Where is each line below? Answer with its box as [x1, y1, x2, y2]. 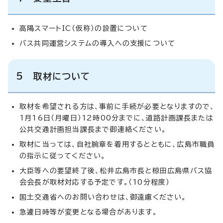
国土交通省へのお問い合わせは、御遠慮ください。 [19, 193, 187, 201]
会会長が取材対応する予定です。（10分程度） [19, 178, 170, 186]
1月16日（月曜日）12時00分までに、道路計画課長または [19, 114, 214, 121]
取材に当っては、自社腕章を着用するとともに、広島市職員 [19, 140, 215, 148]
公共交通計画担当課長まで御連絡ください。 [19, 125, 166, 133]
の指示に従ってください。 [19, 152, 106, 159]
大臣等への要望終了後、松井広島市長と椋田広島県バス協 [19, 167, 213, 174]
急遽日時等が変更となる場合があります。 [19, 208, 157, 216]
